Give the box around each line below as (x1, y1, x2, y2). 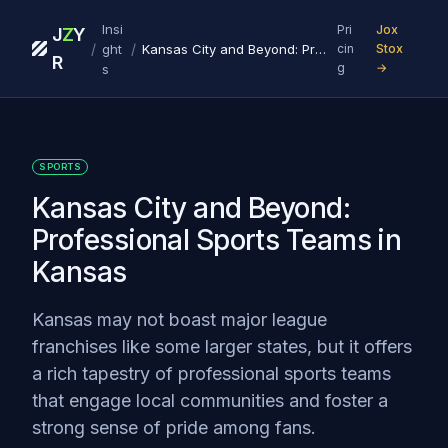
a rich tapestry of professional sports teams (32, 363, 391, 384)
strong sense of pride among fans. (32, 417, 316, 438)
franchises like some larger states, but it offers (32, 336, 412, 357)
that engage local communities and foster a (32, 390, 388, 411)
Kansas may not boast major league (32, 309, 327, 330)
